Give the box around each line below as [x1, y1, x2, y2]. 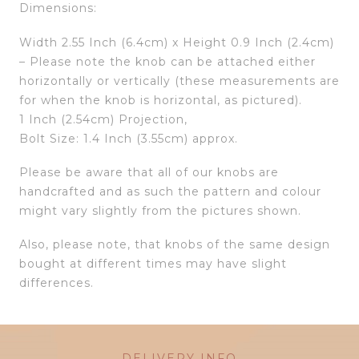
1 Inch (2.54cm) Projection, [19, 111, 188, 127]
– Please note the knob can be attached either [19, 54, 316, 69]
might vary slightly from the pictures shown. [19, 203, 301, 218]
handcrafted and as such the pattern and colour [19, 184, 321, 199]
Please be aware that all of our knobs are [19, 164, 279, 179]
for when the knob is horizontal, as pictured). [19, 92, 302, 107]
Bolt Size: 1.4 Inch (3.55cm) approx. [19, 131, 238, 146]
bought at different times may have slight [19, 256, 287, 271]
